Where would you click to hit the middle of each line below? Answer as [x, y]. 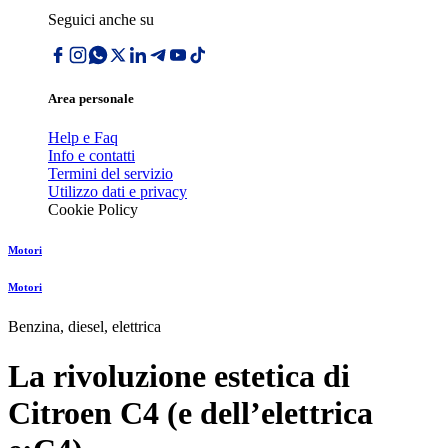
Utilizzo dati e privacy [117, 192]
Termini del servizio [110, 174]
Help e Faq [83, 138]
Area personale [91, 99]
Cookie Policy [93, 210]
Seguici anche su [101, 19]
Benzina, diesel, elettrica [84, 327]
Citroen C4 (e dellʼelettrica [190, 412]
